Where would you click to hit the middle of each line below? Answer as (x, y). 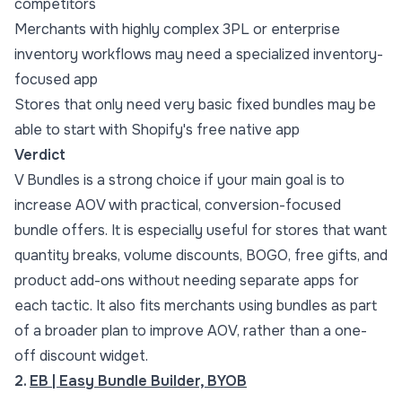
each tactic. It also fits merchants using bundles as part (196, 306)
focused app (56, 80)
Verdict (40, 155)
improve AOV (193, 331)
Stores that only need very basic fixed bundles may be (195, 105)
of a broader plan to (82, 331)
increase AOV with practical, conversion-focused (178, 205)
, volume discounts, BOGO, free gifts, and (253, 256)
